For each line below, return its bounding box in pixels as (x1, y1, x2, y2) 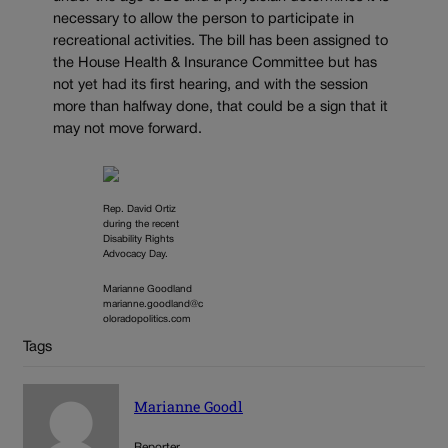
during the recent (103, 219, 179, 229)
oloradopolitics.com (103, 314, 191, 324)
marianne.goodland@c (103, 299, 203, 309)
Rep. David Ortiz (103, 204, 176, 214)
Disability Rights (103, 234, 174, 244)
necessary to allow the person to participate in (53, 13, 354, 27)
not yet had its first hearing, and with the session (53, 79, 368, 93)
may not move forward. (53, 123, 206, 137)
